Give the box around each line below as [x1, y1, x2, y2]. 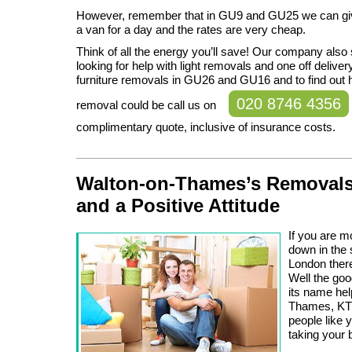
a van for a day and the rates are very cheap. [76, 22, 306, 36]
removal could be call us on [76, 97, 219, 112]
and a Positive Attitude [76, 194, 280, 216]
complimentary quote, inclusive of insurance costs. [76, 119, 335, 134]
